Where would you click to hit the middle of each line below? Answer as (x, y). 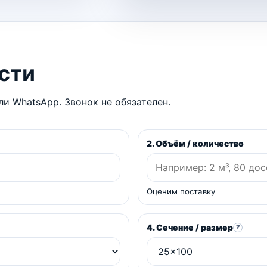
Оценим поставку (181, 192)
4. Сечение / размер (190, 228)
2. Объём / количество (195, 144)
